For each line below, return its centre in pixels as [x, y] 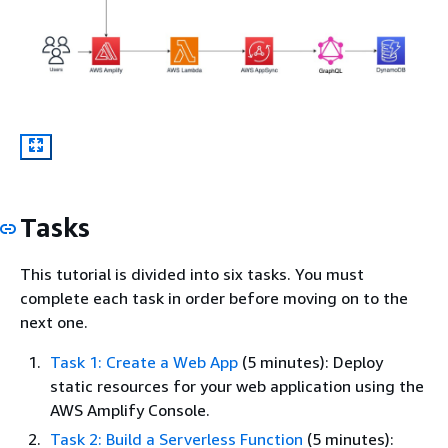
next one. [54, 322]
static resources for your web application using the [237, 386]
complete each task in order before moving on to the [214, 298]
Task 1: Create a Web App [144, 362]
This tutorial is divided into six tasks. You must [192, 274]
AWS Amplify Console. [130, 410]
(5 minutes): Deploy [310, 362]
